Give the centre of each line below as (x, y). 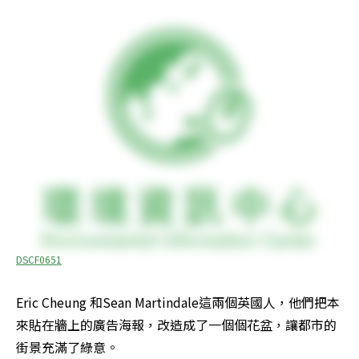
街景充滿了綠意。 (67, 347)
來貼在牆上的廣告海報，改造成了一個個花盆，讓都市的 (176, 325)
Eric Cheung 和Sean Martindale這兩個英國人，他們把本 (178, 303)
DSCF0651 (39, 260)
